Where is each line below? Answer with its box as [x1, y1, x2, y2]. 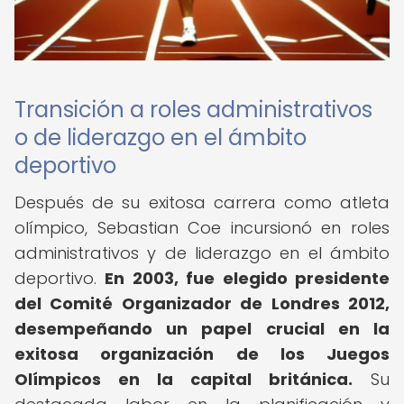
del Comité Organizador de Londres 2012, [14, 292, 390, 315]
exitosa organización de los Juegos [14, 343, 390, 365]
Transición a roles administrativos [14, 95, 372, 124]
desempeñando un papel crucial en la [14, 317, 390, 340]
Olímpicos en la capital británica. [14, 368, 353, 390]
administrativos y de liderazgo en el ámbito [14, 242, 390, 264]
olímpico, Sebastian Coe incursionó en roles [14, 216, 390, 239]
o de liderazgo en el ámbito [14, 123, 307, 152]
